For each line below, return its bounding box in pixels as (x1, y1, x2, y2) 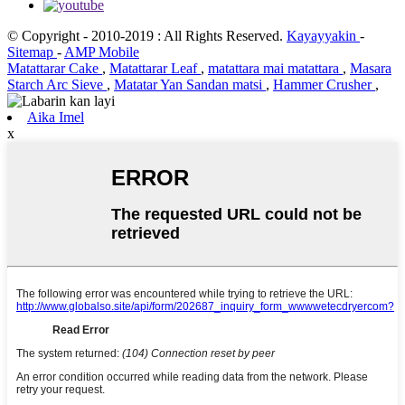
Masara (350, 60, 391, 76)
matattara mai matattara (208, 60, 343, 76)
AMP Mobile (64, 43, 139, 60)
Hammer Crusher (273, 76, 375, 92)
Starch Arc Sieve (7, 76, 107, 92)
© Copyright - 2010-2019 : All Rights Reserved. (7, 27, 287, 43)
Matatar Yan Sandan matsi (114, 76, 266, 92)
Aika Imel (27, 108, 84, 125)
